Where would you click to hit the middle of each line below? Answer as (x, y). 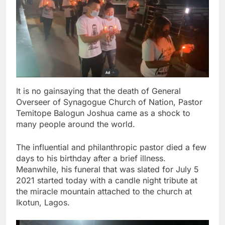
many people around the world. (76, 124)
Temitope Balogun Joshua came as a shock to (103, 113)
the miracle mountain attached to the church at (104, 192)
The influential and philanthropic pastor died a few (111, 147)
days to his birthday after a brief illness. (91, 158)
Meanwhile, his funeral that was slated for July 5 (107, 170)
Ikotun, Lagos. (43, 203)
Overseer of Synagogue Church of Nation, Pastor (109, 102)
